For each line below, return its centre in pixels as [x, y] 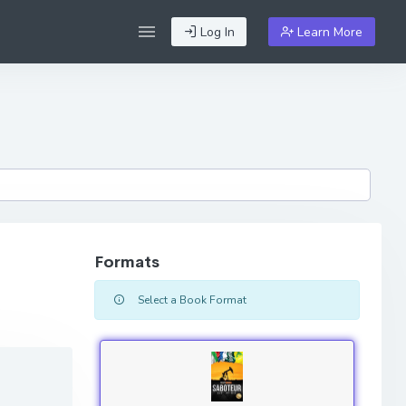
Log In [215, 32]
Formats [127, 261]
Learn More [329, 32]
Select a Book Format [191, 300]
